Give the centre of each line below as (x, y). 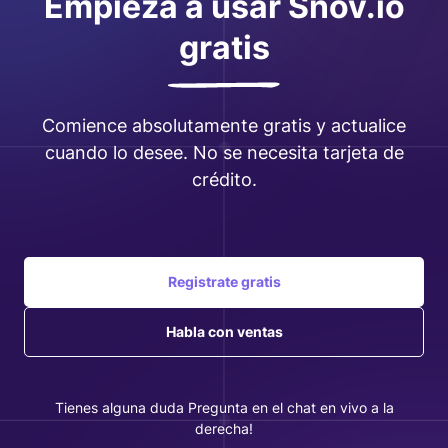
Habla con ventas (224, 331)
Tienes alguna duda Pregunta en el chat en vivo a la (224, 407)
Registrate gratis (224, 281)
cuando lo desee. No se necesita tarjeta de (224, 152)
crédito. (224, 179)
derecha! (224, 428)
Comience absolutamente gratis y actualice (224, 125)
